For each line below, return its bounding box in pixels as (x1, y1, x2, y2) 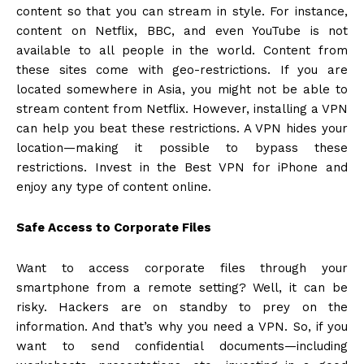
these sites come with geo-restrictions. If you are (16, 63, 348, 78)
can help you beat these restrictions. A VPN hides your (16, 121, 348, 136)
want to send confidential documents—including (16, 339, 348, 354)
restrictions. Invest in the (16, 160, 184, 175)
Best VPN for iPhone (184, 160, 318, 175)
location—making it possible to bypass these (16, 141, 348, 156)
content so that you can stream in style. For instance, (16, 4, 348, 19)
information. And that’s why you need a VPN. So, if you (16, 319, 348, 335)
